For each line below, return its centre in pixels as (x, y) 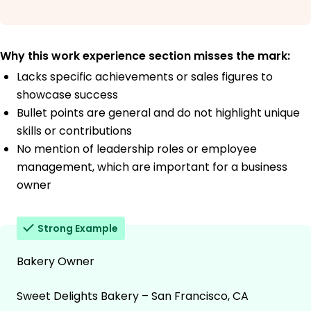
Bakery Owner (56, 262)
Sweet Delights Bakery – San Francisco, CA (133, 296)
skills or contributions (74, 131)
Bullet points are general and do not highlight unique (158, 113)
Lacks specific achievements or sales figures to (145, 77)
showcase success (67, 95)
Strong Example (78, 229)
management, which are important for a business (152, 167)
